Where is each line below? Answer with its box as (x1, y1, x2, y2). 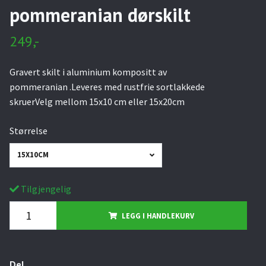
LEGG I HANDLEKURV (122, 210, 195, 220)
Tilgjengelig (18, 182, 71, 195)
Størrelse (9, 125, 47, 137)
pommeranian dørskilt (9, 2, 191, 27)
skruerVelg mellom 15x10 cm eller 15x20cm (9, 96, 185, 107)
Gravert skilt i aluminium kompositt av (9, 66, 167, 78)
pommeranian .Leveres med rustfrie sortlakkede (9, 81, 205, 93)
